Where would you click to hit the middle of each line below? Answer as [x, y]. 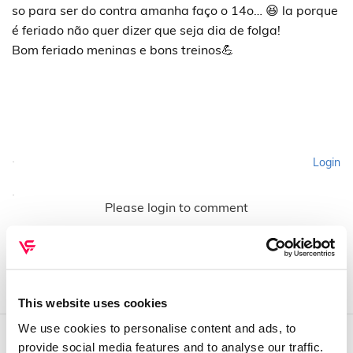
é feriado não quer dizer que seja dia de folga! [146, 30]
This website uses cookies [93, 303]
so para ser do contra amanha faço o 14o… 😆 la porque [175, 10]
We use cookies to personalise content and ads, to [157, 327]
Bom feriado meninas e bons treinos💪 [123, 50]
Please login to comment [176, 207]
